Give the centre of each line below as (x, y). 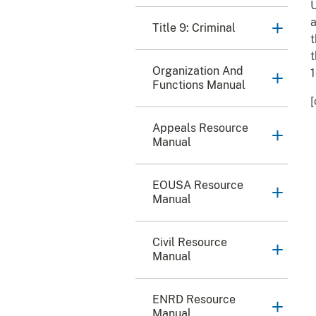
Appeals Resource (200, 128)
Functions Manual (199, 85)
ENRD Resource (194, 300)
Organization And (198, 71)
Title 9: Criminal (194, 28)
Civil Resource (190, 243)
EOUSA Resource (198, 186)
